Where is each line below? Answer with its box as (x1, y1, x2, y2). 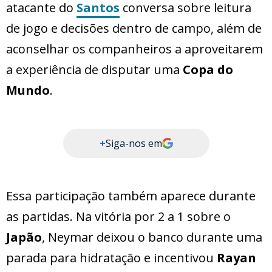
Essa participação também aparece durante (6, 188, 256, 205)
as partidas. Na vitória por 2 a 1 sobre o (6, 208, 231, 225)
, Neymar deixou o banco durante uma (42, 229, 262, 246)
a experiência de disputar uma (6, 61, 183, 78)
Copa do (183, 61, 233, 78)
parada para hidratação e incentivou (6, 250, 217, 267)
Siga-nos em (105, 137, 162, 151)
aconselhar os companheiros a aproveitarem (6, 41, 263, 58)
